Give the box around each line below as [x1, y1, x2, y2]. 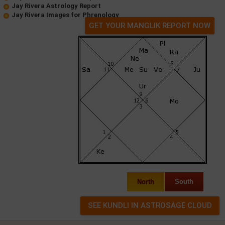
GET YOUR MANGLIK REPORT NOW [89, 21, 210, 30]
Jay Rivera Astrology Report [12, 2, 101, 10]
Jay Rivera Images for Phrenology [12, 11, 119, 19]
